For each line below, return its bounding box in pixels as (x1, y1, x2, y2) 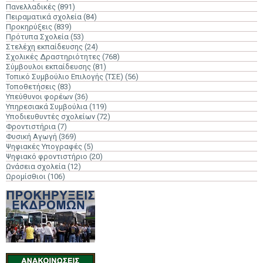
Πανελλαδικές (6, 2, 56, 11)
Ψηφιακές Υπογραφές (6, 142, 82, 151)
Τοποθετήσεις (6, 82, 56, 91)
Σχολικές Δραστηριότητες (6, 52, 100, 61)
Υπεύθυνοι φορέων (6, 92, 73, 101)
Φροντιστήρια (6, 122, 56, 131)
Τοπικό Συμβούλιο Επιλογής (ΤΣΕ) (6, 72, 123, 81)
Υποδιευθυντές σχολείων (6, 112, 95, 121)
